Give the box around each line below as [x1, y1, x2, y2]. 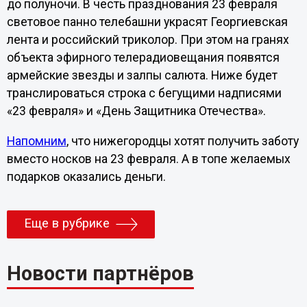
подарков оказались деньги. [6, 169, 166, 184]
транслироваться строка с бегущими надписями [6, 86, 282, 101]
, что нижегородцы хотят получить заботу [66, 134, 299, 148]
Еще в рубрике [23, 215, 110, 231]
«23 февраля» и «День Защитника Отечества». [6, 104, 266, 119]
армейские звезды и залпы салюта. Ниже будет [6, 69, 278, 83]
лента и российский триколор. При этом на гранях [6, 33, 289, 47]
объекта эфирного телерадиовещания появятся [6, 51, 280, 65]
